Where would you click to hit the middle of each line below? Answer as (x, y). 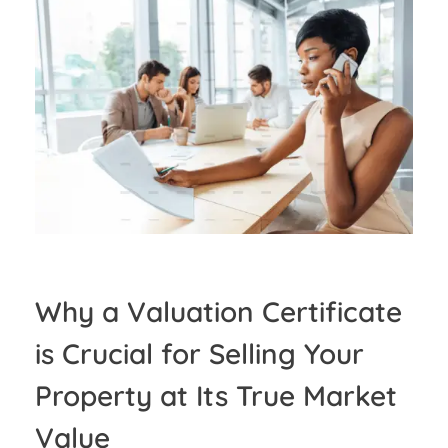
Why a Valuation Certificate (218, 311)
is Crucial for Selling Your (199, 353)
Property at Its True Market (216, 395)
